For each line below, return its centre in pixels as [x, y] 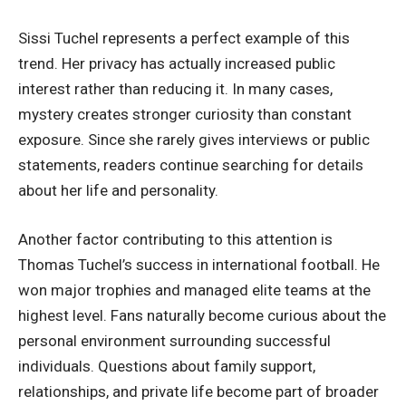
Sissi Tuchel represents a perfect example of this [184, 38]
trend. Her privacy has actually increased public [177, 63]
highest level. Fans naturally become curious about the [202, 315]
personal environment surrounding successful [174, 340]
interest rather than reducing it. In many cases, [175, 89]
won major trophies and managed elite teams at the [194, 290]
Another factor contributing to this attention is [175, 239]
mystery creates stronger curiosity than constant [185, 114]
